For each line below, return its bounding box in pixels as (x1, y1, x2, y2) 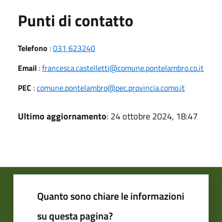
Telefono (18, 42, 48, 54)
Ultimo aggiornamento (18, 109, 107, 123)
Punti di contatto (18, 8, 133, 32)
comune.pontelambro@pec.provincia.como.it (37, 81, 185, 94)
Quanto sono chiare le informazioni (37, 188, 184, 204)
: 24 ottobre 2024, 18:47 (107, 109, 198, 123)
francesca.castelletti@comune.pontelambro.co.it (42, 61, 204, 74)
